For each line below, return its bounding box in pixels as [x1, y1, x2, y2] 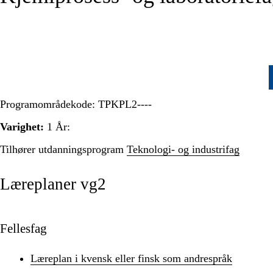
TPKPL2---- [98, 97, 152, 110]
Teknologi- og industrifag [127, 143, 239, 155]
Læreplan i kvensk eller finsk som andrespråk [30, 252, 232, 264]
